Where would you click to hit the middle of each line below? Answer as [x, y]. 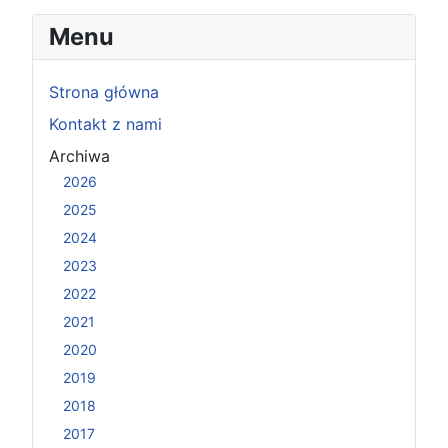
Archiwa [79, 155]
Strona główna [104, 91]
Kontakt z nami [105, 123]
